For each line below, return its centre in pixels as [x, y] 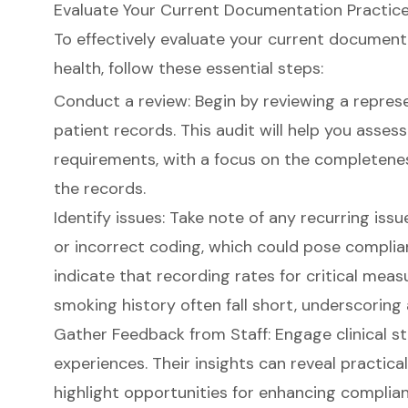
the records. [99, 189]
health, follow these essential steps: [188, 68]
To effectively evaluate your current [191, 39]
